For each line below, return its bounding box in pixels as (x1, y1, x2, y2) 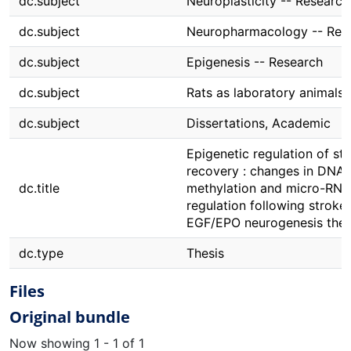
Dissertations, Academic (186, 115, 331, 131)
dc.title (19, 180, 60, 196)
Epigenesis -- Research (186, 54, 323, 70)
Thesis (186, 245, 224, 261)
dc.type (19, 245, 63, 261)
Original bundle (9, 306, 130, 327)
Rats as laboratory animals (186, 85, 344, 100)
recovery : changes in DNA (186, 163, 345, 179)
